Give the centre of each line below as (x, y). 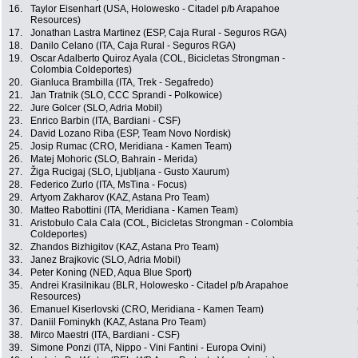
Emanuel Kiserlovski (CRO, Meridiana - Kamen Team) (147, 310)
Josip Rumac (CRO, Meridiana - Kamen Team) (131, 147)
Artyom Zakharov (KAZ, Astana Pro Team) (120, 198)
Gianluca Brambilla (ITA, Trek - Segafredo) (122, 83)
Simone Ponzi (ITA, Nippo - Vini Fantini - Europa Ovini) (148, 348)
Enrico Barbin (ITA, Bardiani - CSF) (105, 121)
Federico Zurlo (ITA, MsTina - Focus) (109, 185)
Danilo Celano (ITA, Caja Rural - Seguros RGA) (133, 46)
